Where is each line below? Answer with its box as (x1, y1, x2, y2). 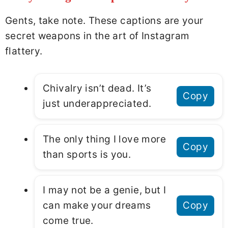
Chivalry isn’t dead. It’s (43, 82, 152, 95)
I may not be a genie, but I (43, 184, 166, 196)
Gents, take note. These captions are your (5, 14, 204, 26)
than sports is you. (43, 149, 131, 161)
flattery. (5, 45, 43, 57)
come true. (43, 215, 94, 227)
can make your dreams (43, 199, 151, 212)
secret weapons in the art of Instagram (5, 30, 190, 42)
